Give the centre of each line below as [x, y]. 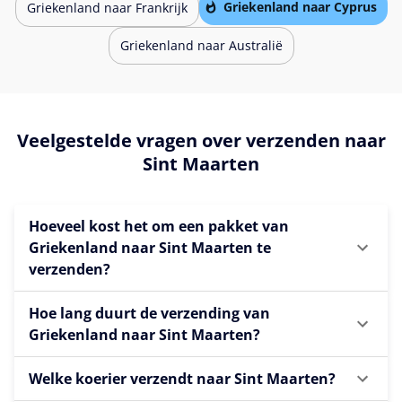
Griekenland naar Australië [201, 46]
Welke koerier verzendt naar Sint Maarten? [182, 378]
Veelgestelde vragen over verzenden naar [201, 140]
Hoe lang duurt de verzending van [149, 313]
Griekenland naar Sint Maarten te [150, 247]
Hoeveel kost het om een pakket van [159, 226]
